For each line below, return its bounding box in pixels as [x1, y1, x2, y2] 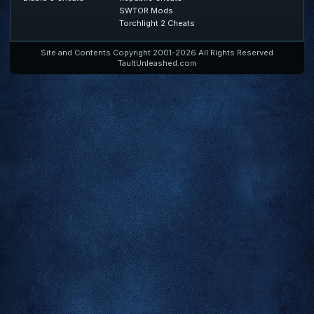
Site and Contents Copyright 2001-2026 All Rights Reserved [41, 47, 273, 57]
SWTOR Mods [118, 5, 173, 15]
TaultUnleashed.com [118, 57, 196, 68]
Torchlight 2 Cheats [118, 18, 195, 28]
